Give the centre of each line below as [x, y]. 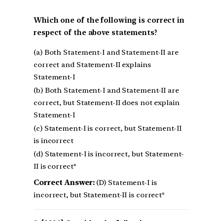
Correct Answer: [64, 182]
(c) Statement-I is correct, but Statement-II [108, 128]
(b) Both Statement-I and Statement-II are [106, 90]
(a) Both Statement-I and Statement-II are [106, 52]
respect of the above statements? [95, 32]
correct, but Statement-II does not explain [107, 102]
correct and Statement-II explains [92, 64]
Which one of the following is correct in [109, 20]
